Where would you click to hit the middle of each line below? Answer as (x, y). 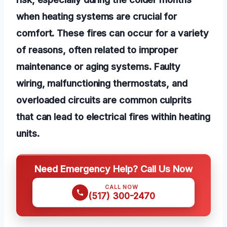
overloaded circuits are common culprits (104, 100)
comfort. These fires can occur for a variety (112, 33)
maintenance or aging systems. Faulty (99, 66)
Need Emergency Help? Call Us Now (113, 168)
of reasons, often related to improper (97, 49)
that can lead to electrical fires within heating (113, 116)
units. (28, 133)
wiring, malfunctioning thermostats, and (102, 83)
